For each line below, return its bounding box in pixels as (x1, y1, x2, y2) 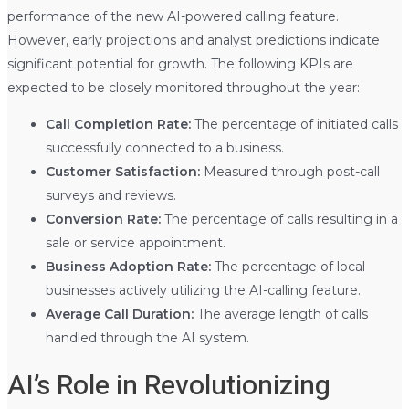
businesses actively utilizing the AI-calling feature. (45, 282, 361, 299)
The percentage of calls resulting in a (160, 211, 398, 228)
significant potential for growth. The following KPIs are (6, 56, 353, 73)
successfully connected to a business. (45, 140, 284, 157)
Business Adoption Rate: (45, 258, 211, 276)
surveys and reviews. (45, 187, 176, 204)
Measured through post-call (199, 163, 380, 181)
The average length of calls (193, 306, 368, 323)
